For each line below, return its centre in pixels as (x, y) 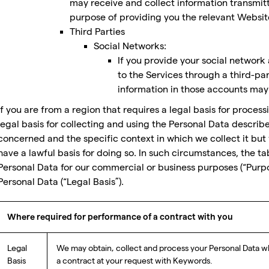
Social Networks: (130, 46)
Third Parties (97, 32)
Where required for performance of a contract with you (120, 217)
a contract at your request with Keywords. (134, 261)
